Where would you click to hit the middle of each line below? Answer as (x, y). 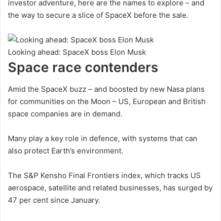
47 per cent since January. (55, 200)
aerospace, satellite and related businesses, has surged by (110, 188)
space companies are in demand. (66, 114)
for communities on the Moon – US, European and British (107, 102)
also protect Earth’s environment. (66, 151)
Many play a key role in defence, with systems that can (103, 139)
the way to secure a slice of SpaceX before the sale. (98, 15)
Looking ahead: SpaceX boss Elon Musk (77, 52)
